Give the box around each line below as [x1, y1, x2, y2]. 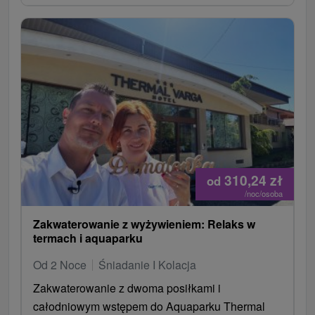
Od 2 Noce [33, 256, 86, 273]
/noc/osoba [245, 187, 283, 199]
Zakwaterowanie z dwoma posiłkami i [33, 279, 221, 296]
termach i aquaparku [33, 229, 143, 246]
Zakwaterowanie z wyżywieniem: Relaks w [33, 215, 255, 232]
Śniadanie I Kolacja [98, 256, 196, 273]
